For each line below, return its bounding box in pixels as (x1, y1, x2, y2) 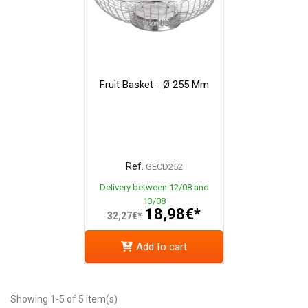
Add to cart (136, 241, 187, 254)
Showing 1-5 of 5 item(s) (10, 294, 118, 305)
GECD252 (145, 161, 183, 172)
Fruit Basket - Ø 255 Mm (99, 78, 209, 91)
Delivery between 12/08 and (99, 181, 209, 192)
